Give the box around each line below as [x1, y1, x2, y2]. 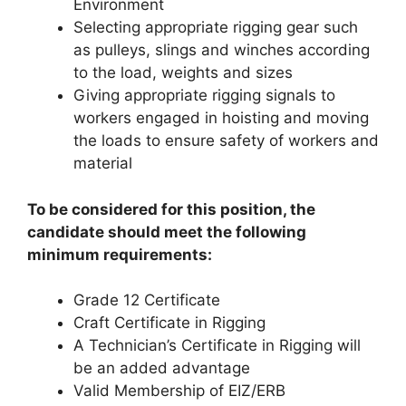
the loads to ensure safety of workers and [73, 131, 379, 150]
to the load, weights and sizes [73, 63, 293, 82]
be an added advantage [73, 359, 250, 377]
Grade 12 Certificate [73, 291, 220, 309]
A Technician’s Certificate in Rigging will [73, 336, 361, 354]
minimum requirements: [27, 245, 212, 264]
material [73, 154, 132, 172]
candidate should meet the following [27, 222, 306, 241]
